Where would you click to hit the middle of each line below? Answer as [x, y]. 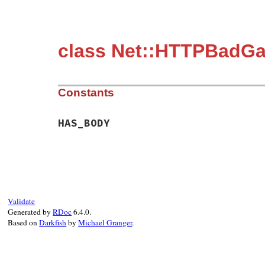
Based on [24, 223]
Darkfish [53, 223]
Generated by [30, 212]
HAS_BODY [84, 123]
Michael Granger [105, 223]
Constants [86, 93]
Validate [22, 201]
